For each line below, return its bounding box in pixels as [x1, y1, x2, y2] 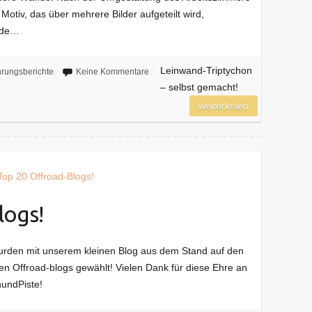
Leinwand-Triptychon [159, 64, 252, 76]
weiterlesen [198, 100, 249, 111]
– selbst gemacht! [159, 81, 238, 93]
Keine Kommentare [75, 66, 149, 77]
